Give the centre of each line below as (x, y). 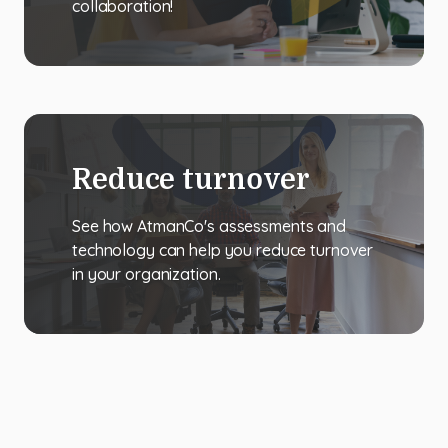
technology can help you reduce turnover (223, 250)
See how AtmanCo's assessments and (209, 226)
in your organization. (146, 274)
